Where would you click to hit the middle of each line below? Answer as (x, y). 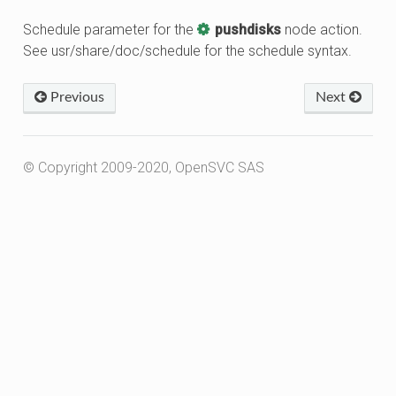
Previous (75, 97)
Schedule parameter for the (110, 29)
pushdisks (248, 29)
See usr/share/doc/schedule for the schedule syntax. (187, 50)
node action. (322, 29)
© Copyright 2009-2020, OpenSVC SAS (143, 167)
